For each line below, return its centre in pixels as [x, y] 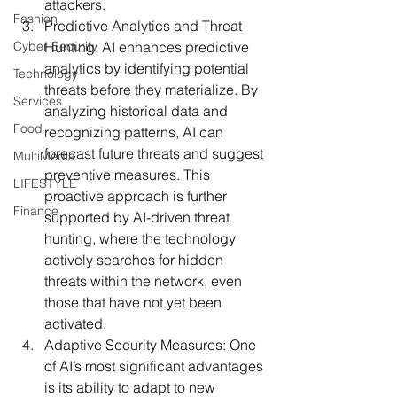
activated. [75, 323]
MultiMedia [44, 156]
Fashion [35, 18]
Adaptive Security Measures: [135, 344]
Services [38, 101]
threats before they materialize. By [153, 89]
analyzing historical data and [138, 110]
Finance [36, 210]
